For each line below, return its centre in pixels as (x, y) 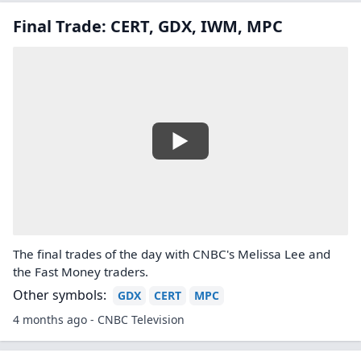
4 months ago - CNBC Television (99, 320)
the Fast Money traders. (81, 272)
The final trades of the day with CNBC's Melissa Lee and (172, 254)
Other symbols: (60, 295)
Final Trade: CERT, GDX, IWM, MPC (148, 26)
